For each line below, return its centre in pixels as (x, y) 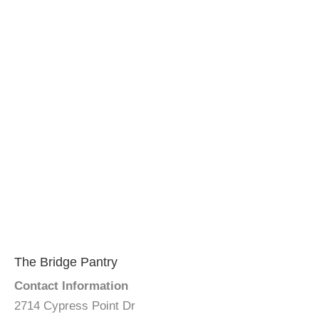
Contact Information (71, 286)
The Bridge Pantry (66, 262)
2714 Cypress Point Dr (75, 306)
